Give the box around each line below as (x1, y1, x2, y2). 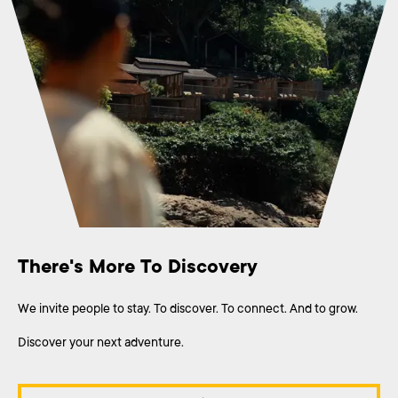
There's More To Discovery (18, 256, 258, 278)
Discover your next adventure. (18, 334, 184, 349)
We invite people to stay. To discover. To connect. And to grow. (18, 300, 358, 315)
